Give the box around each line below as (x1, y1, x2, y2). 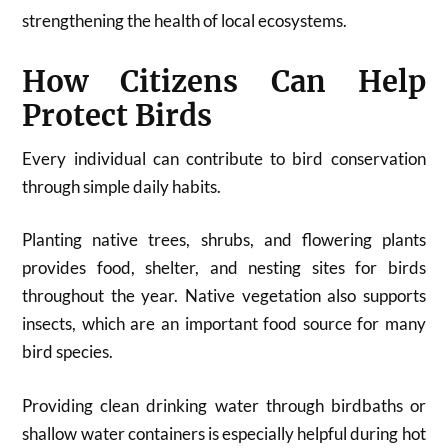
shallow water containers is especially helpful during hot (22, 422, 426, 444)
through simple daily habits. (22, 175, 222, 197)
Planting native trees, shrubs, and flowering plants (22, 229, 426, 250)
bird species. (22, 341, 114, 362)
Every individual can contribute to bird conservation (22, 147, 426, 169)
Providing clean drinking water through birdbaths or (22, 394, 426, 416)
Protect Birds (22, 97, 213, 134)
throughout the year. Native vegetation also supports (22, 285, 426, 306)
